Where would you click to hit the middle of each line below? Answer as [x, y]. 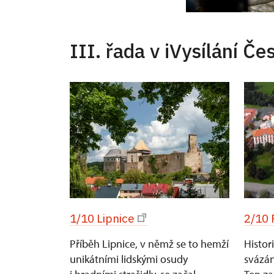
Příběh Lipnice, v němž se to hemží [149, 244]
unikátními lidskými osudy [129, 259]
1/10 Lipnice [102, 218]
